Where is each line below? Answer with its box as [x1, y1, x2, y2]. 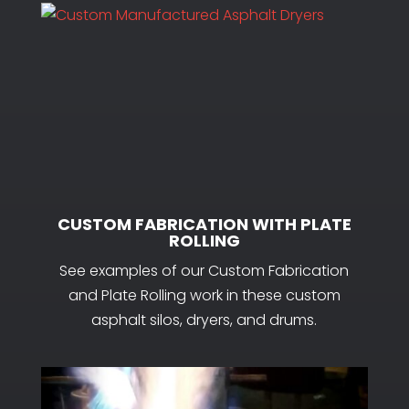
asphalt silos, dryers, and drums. [91, 309, 318, 330]
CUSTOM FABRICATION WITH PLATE [57, 212, 351, 236]
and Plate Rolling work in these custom [68, 284, 341, 306]
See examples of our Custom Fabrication [59, 259, 350, 281]
